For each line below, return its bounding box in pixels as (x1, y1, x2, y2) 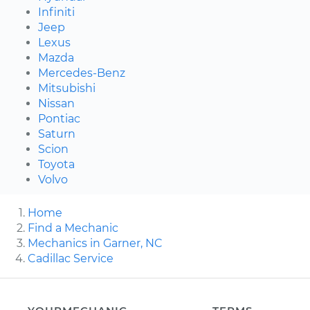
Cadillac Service (28, 251, 113, 265)
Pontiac (38, 111, 80, 125)
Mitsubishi (38, 81, 95, 95)
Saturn (38, 127, 75, 140)
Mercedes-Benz (38, 66, 125, 80)
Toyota (38, 157, 75, 171)
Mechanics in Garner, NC (28, 236, 163, 250)
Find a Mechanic (28, 221, 118, 235)
